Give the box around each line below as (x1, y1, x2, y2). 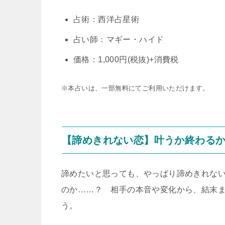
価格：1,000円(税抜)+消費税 (73, 55, 179, 64)
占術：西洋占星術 (73, 15, 140, 24)
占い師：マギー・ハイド (73, 35, 164, 44)
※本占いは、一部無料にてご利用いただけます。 (61, 84, 209, 92)
